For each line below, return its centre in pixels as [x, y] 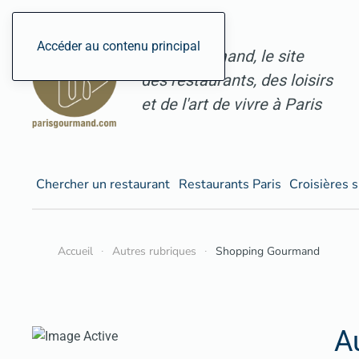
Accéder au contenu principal [119, 46]
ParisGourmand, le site [222, 56]
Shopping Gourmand [268, 252]
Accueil [75, 252]
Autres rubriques [154, 252]
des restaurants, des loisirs [237, 81]
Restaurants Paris [230, 184]
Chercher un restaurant [103, 184]
